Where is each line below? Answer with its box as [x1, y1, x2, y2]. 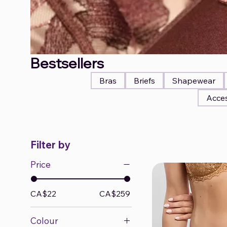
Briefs [133, 75, 155, 86]
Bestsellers [30, 54, 104, 72]
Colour [30, 215, 58, 226]
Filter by [30, 138, 70, 151]
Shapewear [172, 75, 215, 86]
